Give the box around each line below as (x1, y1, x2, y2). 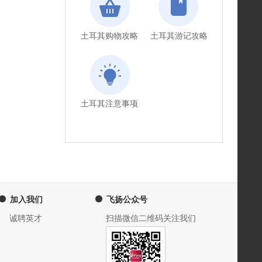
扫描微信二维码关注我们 (106, 214, 196, 223)
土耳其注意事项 (80, 99, 138, 108)
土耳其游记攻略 (150, 32, 208, 40)
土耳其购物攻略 (80, 32, 138, 40)
